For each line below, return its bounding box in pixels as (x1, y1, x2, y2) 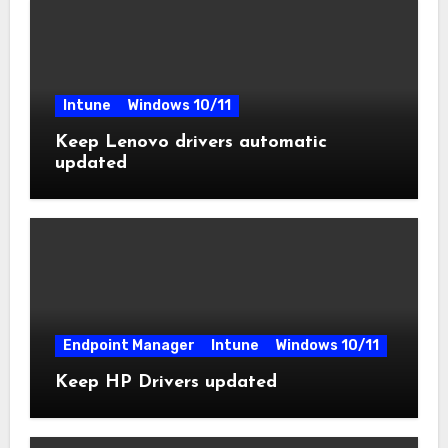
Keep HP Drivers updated (54, 373, 277, 393)
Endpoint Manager (62, 337, 195, 355)
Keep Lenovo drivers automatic (54, 132, 327, 152)
